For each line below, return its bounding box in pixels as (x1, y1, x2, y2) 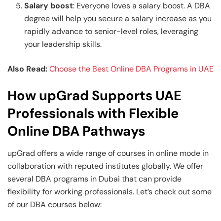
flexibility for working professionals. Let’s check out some (7, 186, 212, 197)
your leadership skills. (24, 39, 104, 50)
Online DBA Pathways (7, 122, 145, 140)
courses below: (48, 199, 102, 210)
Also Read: (7, 64, 47, 74)
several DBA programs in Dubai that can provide (7, 173, 182, 184)
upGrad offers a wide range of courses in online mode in (7, 147, 209, 158)
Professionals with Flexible (7, 105, 179, 122)
